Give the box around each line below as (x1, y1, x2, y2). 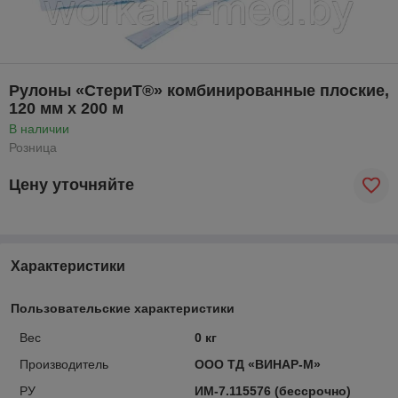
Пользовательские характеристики (11, 300, 235, 315)
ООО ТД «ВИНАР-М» (194, 356, 321, 371)
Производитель (20, 356, 108, 371)
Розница (9, 139, 57, 155)
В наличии (9, 121, 69, 136)
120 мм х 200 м (9, 99, 123, 117)
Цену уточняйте (9, 176, 134, 195)
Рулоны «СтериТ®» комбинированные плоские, (9, 81, 389, 99)
